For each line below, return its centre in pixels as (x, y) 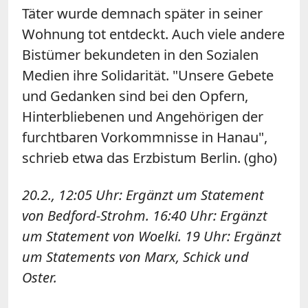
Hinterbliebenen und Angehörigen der (143, 116)
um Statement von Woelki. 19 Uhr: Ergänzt (152, 236)
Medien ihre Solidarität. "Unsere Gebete (148, 75)
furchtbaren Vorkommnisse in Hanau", (145, 137)
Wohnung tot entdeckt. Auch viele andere (153, 34)
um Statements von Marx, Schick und (135, 256)
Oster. (40, 277)
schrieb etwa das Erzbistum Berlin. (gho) (150, 157)
